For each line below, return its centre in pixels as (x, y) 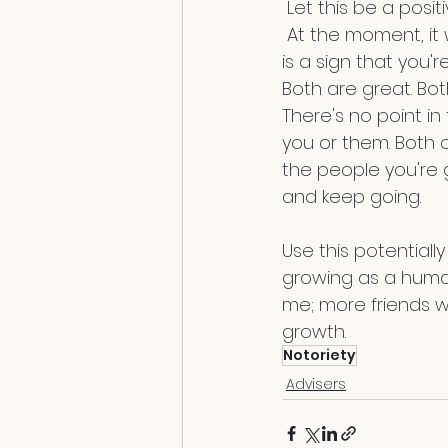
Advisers (316, 384)
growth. (316, 331)
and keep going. (351, 196)
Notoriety (319, 355)
